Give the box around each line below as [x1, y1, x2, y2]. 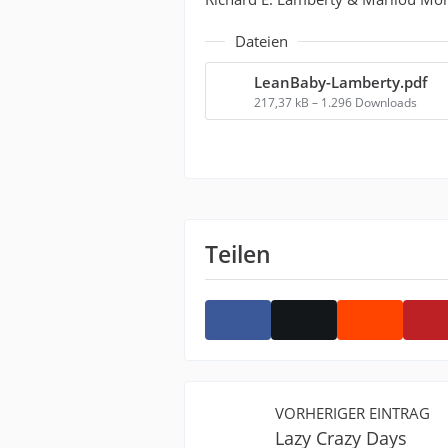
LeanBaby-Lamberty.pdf [254, 72, 428, 92]
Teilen [205, 238, 272, 270]
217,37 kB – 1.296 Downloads [254, 94, 418, 111]
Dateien [235, 31, 289, 51]
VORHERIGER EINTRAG [275, 403, 431, 423]
